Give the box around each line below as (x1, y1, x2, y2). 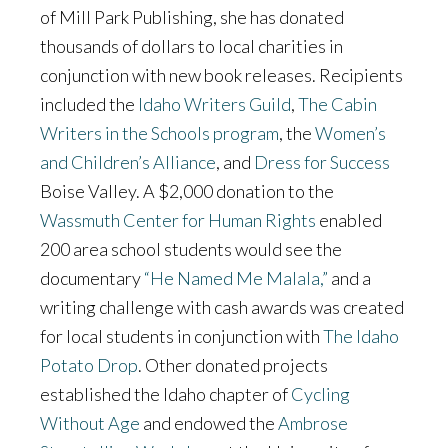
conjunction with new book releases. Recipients (40, 63, 403, 86)
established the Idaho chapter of (40, 382, 291, 405)
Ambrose (278, 411, 348, 434)
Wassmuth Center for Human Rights (40, 208, 316, 231)
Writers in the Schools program (40, 121, 279, 144)
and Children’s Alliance (40, 150, 216, 173)
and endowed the (140, 411, 278, 434)
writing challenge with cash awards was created (40, 295, 404, 318)
